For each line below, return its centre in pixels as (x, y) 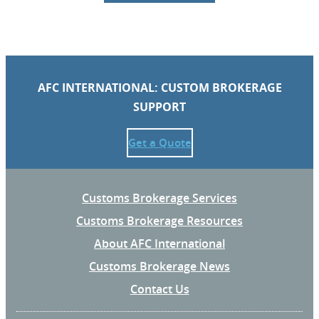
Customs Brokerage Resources (159, 220)
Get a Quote (159, 142)
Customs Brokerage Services (159, 198)
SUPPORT (159, 106)
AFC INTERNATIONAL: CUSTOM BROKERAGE (159, 87)
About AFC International (159, 243)
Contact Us (159, 289)
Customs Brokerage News (159, 266)
